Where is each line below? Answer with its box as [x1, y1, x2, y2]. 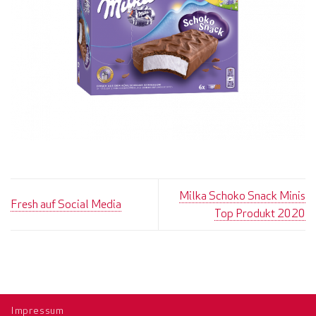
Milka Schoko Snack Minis [179, 188, 305, 202]
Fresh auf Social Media [11, 197, 121, 212]
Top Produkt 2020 [214, 205, 305, 220]
